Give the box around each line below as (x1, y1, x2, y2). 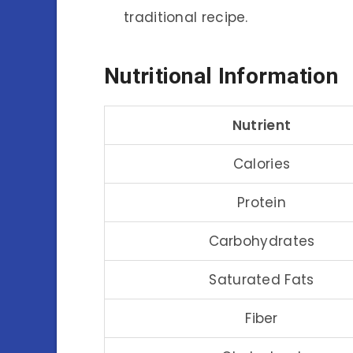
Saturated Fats (209, 269, 314, 289)
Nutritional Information (104, 63, 338, 90)
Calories (232, 154, 291, 173)
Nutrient (232, 115, 292, 135)
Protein (236, 192, 287, 212)
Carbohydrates (208, 231, 315, 251)
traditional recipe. (124, 7, 248, 27)
